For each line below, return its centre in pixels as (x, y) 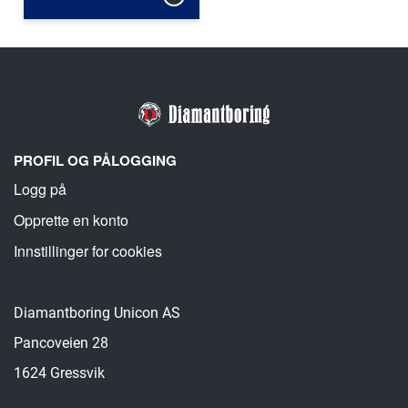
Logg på (40, 189)
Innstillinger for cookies (88, 251)
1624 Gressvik (59, 373)
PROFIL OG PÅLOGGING (95, 161)
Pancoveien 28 (61, 343)
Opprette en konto (71, 220)
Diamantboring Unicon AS (97, 313)
